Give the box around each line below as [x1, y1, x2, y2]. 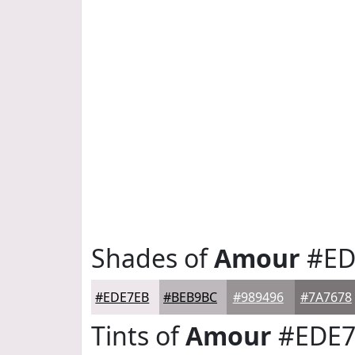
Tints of [91, 319, 185, 353]
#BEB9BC [163, 288, 218, 306]
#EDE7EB [95, 288, 150, 306]
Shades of [91, 241, 214, 275]
